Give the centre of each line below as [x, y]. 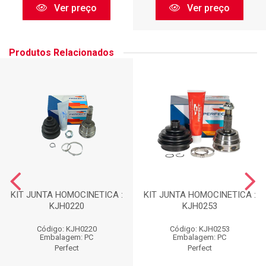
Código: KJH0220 [66, 229]
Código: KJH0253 [199, 229]
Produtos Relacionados [61, 53]
